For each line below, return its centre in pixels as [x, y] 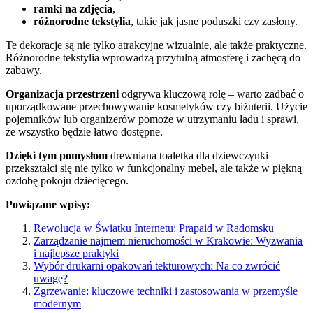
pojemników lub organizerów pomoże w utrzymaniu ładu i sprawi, [152, 119]
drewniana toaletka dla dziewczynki [188, 156]
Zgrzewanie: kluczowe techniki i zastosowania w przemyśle [166, 291]
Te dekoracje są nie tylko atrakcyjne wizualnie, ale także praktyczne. [156, 45]
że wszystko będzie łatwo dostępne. [84, 132]
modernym [57, 304]
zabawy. [24, 71]
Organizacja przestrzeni [62, 94]
